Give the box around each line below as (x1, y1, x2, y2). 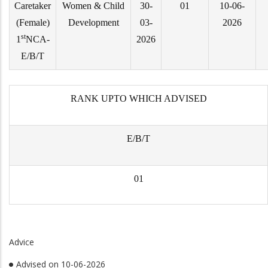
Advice (9, 236, 34, 248)
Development (68, 17, 119, 28)
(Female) (16, 17, 50, 28)
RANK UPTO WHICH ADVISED (70, 93, 207, 103)
